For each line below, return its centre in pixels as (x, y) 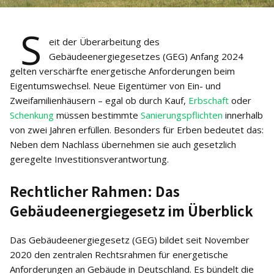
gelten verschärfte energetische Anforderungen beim (122, 71)
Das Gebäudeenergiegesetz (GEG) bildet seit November (130, 240)
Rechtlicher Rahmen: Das (95, 191)
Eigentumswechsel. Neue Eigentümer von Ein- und (115, 86)
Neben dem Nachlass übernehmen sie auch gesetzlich (123, 144)
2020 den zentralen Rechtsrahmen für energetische (119, 254)
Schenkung (32, 115)
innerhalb (243, 115)
